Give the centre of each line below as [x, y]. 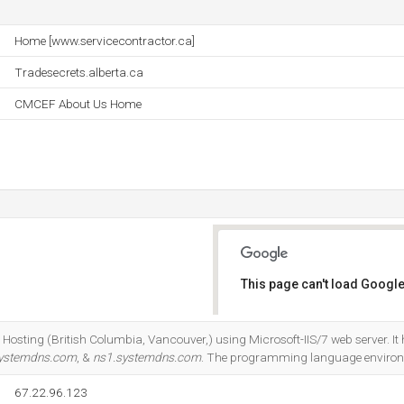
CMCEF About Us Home [78, 104]
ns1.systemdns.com [147, 357]
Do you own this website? [317, 331]
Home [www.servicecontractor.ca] [105, 41]
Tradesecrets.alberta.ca [79, 72]
